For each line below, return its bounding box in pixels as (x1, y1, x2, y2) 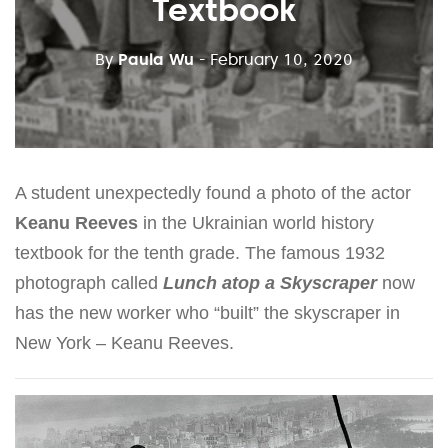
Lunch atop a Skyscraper (163, 272, 377, 293)
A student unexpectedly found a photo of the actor (15, 182, 411, 203)
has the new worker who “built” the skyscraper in (15, 302, 400, 323)
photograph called (15, 272, 163, 293)
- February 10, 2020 (199, 48, 353, 69)
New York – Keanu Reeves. (15, 332, 234, 353)
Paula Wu (118, 48, 194, 69)
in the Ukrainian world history (138, 212, 374, 233)
